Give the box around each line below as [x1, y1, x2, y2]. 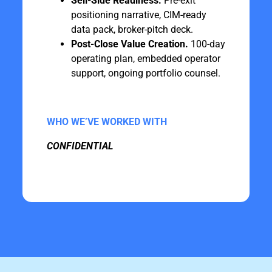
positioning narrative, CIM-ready [70, 9, 206, 21]
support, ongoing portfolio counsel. [70, 67, 220, 79]
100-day [188, 38, 225, 50]
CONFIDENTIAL [46, 140, 113, 152]
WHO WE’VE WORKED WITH [46, 116, 167, 127]
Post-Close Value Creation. [70, 38, 188, 50]
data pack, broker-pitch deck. [70, 24, 193, 35]
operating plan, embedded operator [70, 53, 220, 64]
